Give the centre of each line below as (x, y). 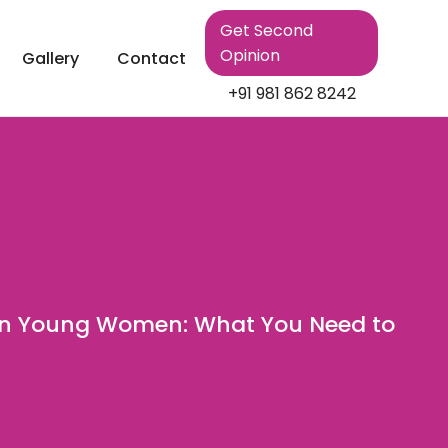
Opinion (250, 55)
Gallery (51, 58)
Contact (152, 58)
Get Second (267, 30)
